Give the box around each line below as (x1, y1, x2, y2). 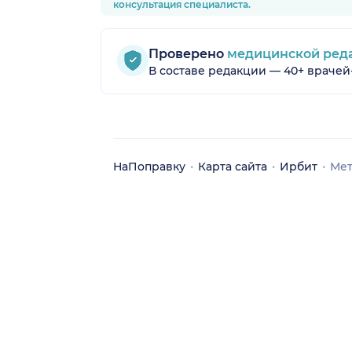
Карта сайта (198, 159, 267, 174)
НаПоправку (113, 159, 185, 174)
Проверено (148, 46, 224, 61)
